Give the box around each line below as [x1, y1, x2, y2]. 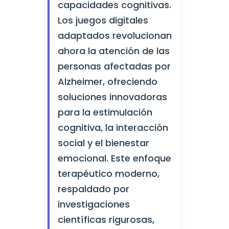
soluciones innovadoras [57, 90, 167, 103]
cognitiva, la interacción [57, 121, 168, 134]
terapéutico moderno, [57, 167, 159, 180]
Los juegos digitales [57, 14, 148, 27]
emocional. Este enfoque [57, 152, 171, 165]
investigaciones [57, 198, 130, 211]
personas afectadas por [57, 60, 171, 73]
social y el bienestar [57, 136, 149, 149]
